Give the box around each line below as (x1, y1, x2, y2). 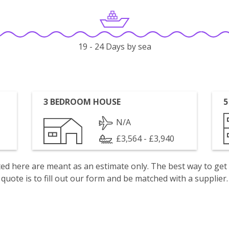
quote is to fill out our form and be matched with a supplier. (1, 173, 228, 184)
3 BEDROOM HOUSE (43, 96, 121, 107)
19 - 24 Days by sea (78, 41, 151, 53)
